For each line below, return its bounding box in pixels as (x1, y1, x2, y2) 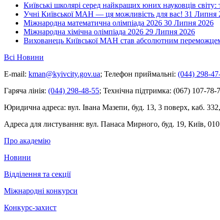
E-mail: (4, 70, 27, 79)
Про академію (4, 137, 51, 145)
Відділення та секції (4, 170, 71, 179)
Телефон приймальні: (104, 70, 176, 79)
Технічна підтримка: (103, 86, 171, 95)
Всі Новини (4, 53, 44, 62)
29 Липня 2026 (145, 27, 195, 36)
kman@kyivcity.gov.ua (28, 70, 100, 79)
